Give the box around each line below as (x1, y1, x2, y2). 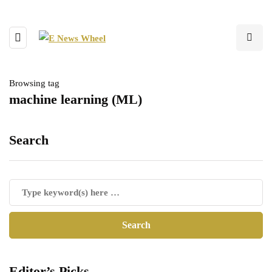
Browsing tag (9, 78, 59, 88)
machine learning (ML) (9, 92, 142, 107)
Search (9, 132, 49, 148)
